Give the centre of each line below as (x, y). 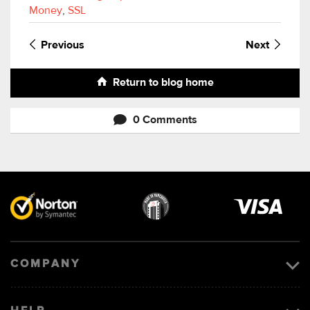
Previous (63, 46)
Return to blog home (163, 83)
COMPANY (45, 265)
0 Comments (165, 121)
